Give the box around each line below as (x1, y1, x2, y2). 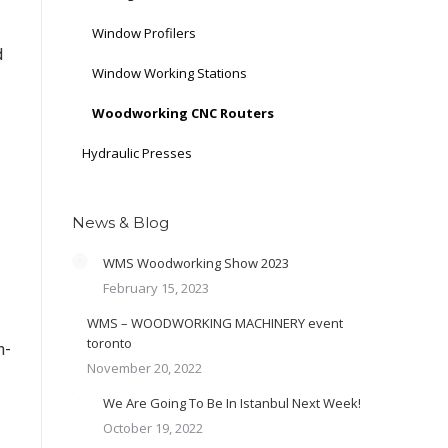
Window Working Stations (92, 64, 247, 82)
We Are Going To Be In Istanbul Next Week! (103, 394, 361, 412)
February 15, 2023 (103, 279, 209, 297)
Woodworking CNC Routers (92, 104, 274, 122)
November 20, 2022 (87, 359, 202, 377)
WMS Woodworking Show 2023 (103, 254, 289, 272)
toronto (87, 334, 132, 352)
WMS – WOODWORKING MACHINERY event (87, 314, 343, 332)
